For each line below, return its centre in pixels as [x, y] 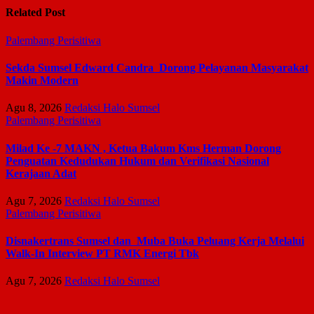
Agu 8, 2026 [34, 108]
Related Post [35, 13]
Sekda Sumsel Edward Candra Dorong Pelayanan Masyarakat [157, 68]
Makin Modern [42, 81]
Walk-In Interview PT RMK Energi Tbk [102, 254]
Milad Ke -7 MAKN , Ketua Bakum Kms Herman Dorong [143, 148]
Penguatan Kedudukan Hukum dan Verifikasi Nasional [137, 161]
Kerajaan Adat [41, 173]
